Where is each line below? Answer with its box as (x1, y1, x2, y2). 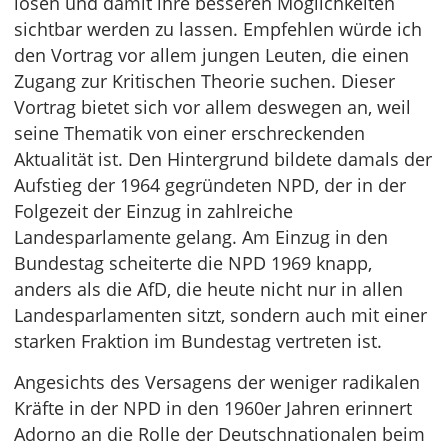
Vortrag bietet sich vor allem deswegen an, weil (14, 95, 411, 120)
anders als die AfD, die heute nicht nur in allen (14, 277, 403, 302)
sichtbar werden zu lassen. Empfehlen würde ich (14, 17, 422, 42)
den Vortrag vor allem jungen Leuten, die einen (14, 43, 409, 68)
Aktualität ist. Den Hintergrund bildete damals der (14, 147, 432, 172)
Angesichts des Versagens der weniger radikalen (14, 370, 420, 395)
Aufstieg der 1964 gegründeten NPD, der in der (14, 173, 406, 198)
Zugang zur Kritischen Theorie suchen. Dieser (14, 69, 395, 94)
